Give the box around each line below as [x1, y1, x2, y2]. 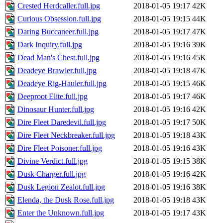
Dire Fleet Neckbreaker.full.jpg [17, 131, 115, 140]
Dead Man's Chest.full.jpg [17, 53, 100, 62]
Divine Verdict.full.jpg [17, 157, 88, 166]
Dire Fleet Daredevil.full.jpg [17, 118, 106, 127]
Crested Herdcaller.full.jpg [17, 1, 100, 10]
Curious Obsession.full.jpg [17, 14, 101, 23]
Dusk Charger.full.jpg [17, 170, 86, 179]
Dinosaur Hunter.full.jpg [17, 105, 94, 114]
